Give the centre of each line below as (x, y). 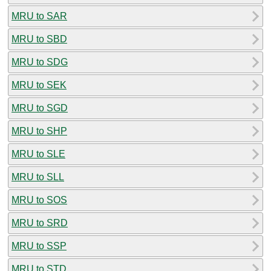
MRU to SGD (40, 108)
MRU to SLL (38, 177)
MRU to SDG (40, 62)
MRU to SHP (39, 131)
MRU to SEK (39, 85)
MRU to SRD (40, 223)
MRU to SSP (39, 246)
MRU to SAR (39, 16)
